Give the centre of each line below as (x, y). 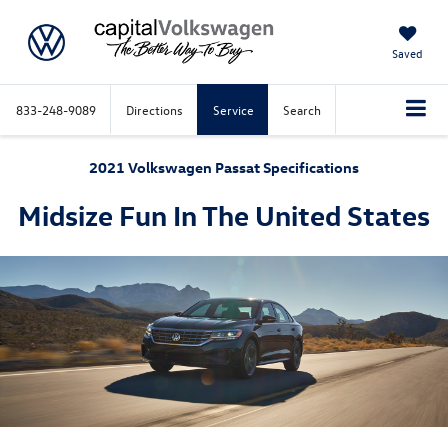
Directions (154, 109)
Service (233, 109)
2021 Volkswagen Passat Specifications (224, 167)
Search (302, 109)
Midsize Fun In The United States (224, 214)
